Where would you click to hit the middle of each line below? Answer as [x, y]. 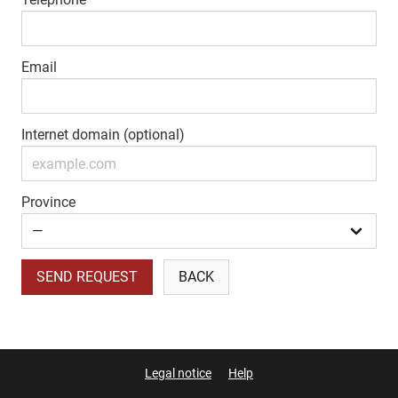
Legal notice [178, 373]
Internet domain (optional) [103, 135]
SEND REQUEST [87, 277]
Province [48, 203]
